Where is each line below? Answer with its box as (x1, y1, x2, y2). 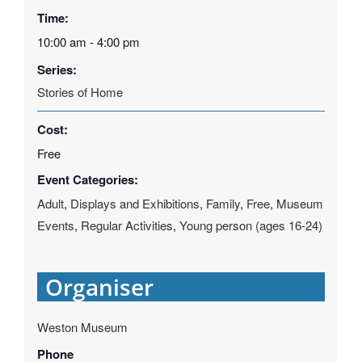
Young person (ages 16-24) (179, 217, 322, 234)
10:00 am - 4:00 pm (36, 33, 140, 51)
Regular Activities (80, 217, 173, 234)
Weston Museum (36, 318, 128, 336)
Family (205, 195, 240, 213)
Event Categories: (36, 170, 138, 189)
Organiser (44, 271, 154, 303)
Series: (36, 60, 77, 78)
